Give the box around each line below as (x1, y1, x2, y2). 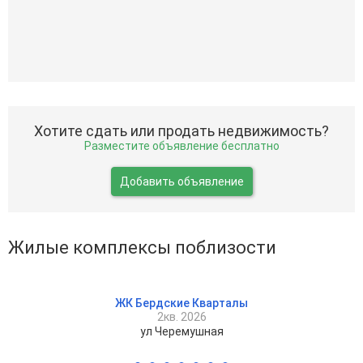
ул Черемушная (139, 324, 224, 338)
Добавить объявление (119, 174, 244, 188)
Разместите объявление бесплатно (83, 139, 280, 152)
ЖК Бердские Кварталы (115, 296, 248, 310)
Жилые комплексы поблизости (8, 237, 276, 258)
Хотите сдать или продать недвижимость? (34, 122, 329, 139)
